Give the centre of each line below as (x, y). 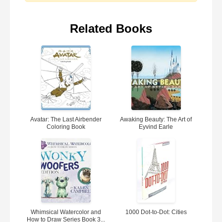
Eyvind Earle (156, 127)
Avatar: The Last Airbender (66, 119)
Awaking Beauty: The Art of (156, 119)
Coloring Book (66, 127)
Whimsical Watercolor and (66, 212)
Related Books (111, 28)
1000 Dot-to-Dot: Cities (156, 212)
